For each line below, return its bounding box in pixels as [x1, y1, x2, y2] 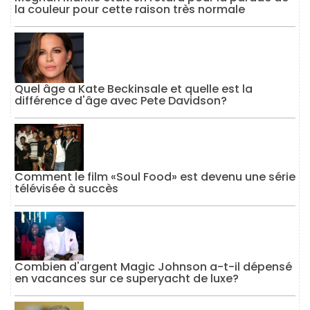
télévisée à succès [15, 181, 118, 197]
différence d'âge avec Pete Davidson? [15, 92, 227, 109]
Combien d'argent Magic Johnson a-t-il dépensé [15, 259, 292, 275]
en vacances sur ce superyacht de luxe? [15, 271, 239, 287]
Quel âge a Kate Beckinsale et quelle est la [15, 80, 253, 97]
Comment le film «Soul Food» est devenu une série [15, 169, 295, 185]
